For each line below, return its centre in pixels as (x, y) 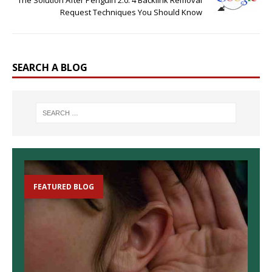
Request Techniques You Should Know (131, 12)
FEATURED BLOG (64, 187)
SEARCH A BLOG (50, 67)
